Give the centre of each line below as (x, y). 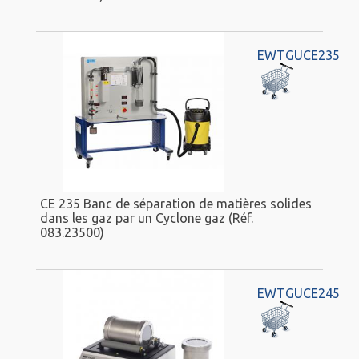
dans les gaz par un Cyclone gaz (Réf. (147, 218)
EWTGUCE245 (298, 294)
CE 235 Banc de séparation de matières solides (176, 203)
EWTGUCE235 (298, 56)
